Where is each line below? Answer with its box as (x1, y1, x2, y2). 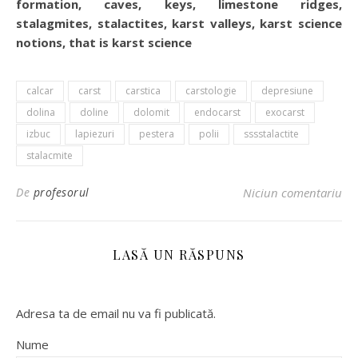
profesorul (33, 185, 89, 201)
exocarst (265, 105, 304, 120)
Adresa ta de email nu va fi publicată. (16, 305, 216, 322)
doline (80, 105, 109, 120)
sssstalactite (244, 127, 299, 141)
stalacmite (26, 149, 73, 163)
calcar (26, 84, 54, 98)
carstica (125, 84, 161, 98)
